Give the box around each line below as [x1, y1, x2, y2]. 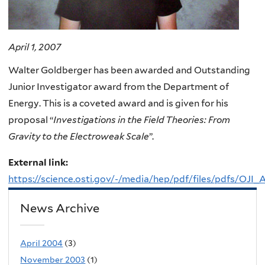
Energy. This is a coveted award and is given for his [8, 98, 228, 109]
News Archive [20, 201, 100, 216]
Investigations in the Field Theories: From [53, 114, 230, 126]
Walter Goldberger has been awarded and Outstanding [8, 64, 250, 76]
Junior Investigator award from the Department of [8, 81, 229, 93]
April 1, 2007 [8, 41, 61, 53]
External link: [8, 156, 70, 168]
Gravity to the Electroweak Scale [8, 131, 149, 143]
